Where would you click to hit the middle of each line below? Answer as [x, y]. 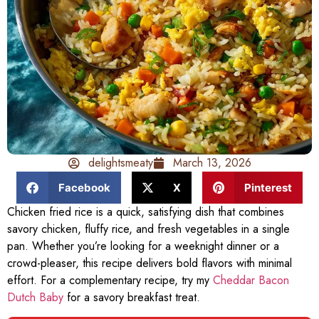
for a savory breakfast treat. [132, 298]
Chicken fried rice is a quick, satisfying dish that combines [146, 212]
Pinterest [268, 187]
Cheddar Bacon [251, 281]
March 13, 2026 [212, 163]
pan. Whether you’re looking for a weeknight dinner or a [143, 246]
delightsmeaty [120, 163]
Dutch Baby [35, 298]
